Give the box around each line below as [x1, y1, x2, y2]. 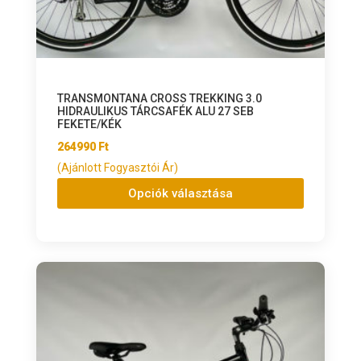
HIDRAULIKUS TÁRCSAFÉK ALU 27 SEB [56, 105, 254, 118]
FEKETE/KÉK [56, 118, 122, 131]
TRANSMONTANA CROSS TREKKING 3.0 [56, 92, 262, 106]
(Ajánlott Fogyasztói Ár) [56, 161, 178, 175]
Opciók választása [127, 185, 233, 201]
